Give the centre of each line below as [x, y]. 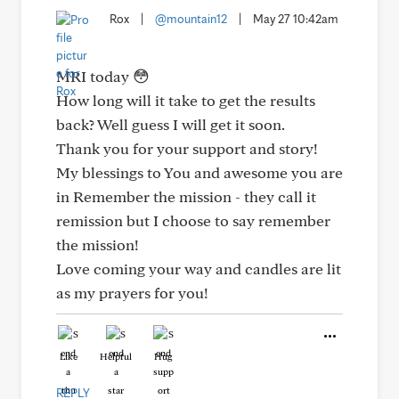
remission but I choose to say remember [193, 220]
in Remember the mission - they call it [186, 196]
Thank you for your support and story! [187, 148]
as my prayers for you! [132, 293]
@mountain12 [191, 19]
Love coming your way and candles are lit [199, 269]
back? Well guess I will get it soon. [171, 124]
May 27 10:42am [296, 19]
